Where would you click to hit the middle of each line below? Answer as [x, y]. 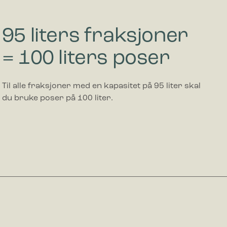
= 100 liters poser [86, 59]
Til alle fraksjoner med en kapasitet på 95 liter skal [101, 86]
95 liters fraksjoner [95, 37]
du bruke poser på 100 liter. [57, 99]
